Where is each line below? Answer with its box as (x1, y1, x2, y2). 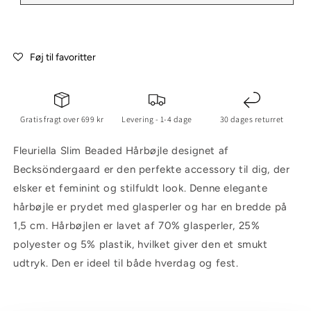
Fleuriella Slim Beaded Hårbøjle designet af (13, 144, 229, 158)
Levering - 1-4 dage (121, 114, 192, 125)
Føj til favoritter (30, 51, 96, 64)
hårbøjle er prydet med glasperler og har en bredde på (13, 201, 287, 214)
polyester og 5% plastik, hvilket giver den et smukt (13, 238, 268, 251)
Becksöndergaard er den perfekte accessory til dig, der (13, 163, 290, 176)
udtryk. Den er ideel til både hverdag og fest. (13, 257, 239, 270)
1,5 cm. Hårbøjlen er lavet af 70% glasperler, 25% (13, 219, 260, 233)
